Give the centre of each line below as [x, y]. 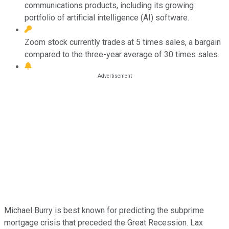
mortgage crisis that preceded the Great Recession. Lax [104, 222]
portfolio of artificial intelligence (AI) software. [107, 17]
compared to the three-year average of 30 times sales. [122, 54]
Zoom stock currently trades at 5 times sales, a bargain [123, 42]
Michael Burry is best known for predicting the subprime [104, 210]
